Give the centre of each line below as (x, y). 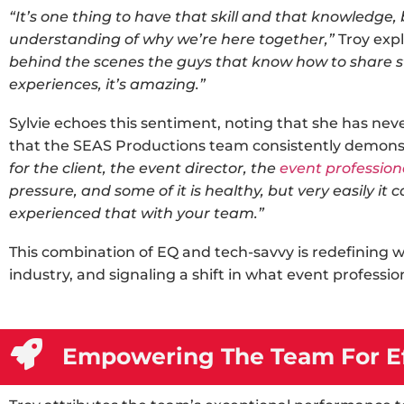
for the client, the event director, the (144, 168)
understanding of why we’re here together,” (172, 39)
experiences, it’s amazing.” (107, 84)
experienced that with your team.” (137, 213)
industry (39, 275)
